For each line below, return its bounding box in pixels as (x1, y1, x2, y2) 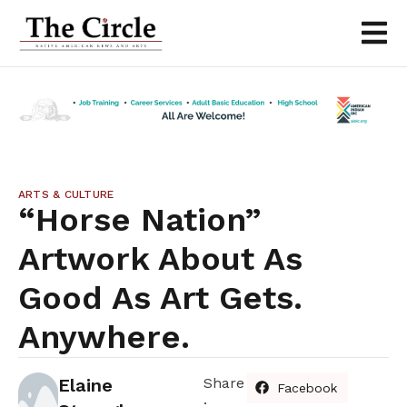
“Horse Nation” (18, 200, 261, 239)
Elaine (57, 373, 113, 396)
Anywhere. (18, 317, 190, 356)
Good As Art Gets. (18, 278, 303, 317)
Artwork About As (18, 239, 303, 278)
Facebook (277, 380, 338, 395)
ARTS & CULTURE (18, 187, 114, 201)
